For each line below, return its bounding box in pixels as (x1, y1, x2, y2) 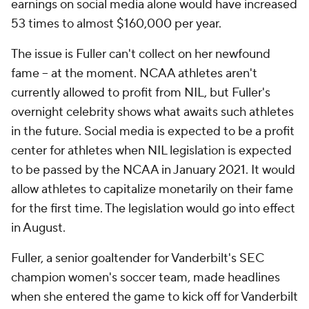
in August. (11, 220, 66, 236)
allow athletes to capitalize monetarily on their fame (11, 181, 293, 197)
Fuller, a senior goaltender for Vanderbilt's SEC (11, 250, 264, 266)
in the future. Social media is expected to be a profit (11, 123, 295, 139)
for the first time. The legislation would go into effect (11, 201, 295, 217)
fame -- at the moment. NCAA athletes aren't (11, 66, 257, 81)
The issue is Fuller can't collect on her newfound (11, 46, 270, 62)
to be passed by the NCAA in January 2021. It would (11, 162, 295, 178)
